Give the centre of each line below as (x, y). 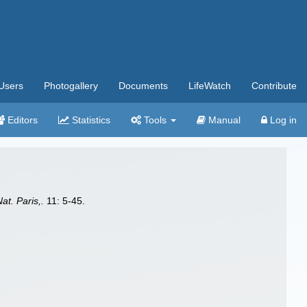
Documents (143, 86)
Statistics (90, 120)
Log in (282, 120)
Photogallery (71, 86)
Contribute (274, 86)
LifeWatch (210, 86)
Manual (223, 120)
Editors (21, 120)
